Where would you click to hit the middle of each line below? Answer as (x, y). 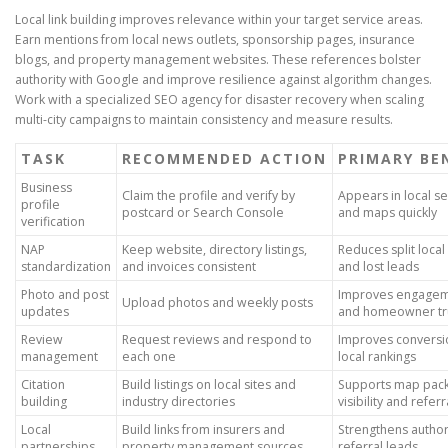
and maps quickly (387, 212)
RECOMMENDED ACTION (224, 158)
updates (45, 311)
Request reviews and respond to (217, 339)
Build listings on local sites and (209, 384)
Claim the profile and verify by (208, 195)
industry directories (178, 401)
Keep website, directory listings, (214, 249)
